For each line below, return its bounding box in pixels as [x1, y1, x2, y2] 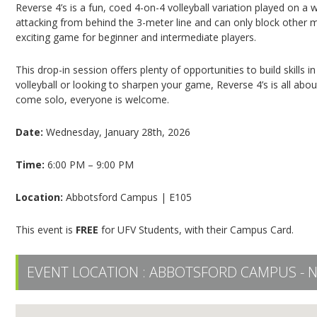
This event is [16, 223, 76, 236]
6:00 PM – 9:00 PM [45, 158, 134, 171]
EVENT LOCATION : [27, 263, 150, 282]
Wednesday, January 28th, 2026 [43, 125, 191, 139]
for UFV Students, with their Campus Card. [98, 223, 294, 236]
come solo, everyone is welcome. [16, 93, 170, 106]
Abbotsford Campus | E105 [63, 190, 192, 204]
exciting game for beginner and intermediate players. [16, 30, 257, 44]
